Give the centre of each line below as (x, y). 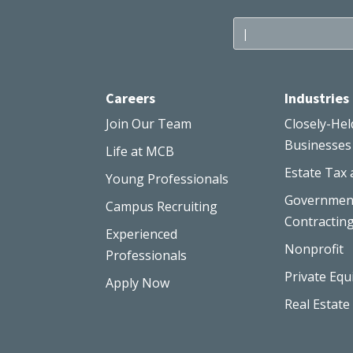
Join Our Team (149, 124)
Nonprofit (314, 249)
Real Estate (318, 305)
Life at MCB (140, 152)
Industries (317, 98)
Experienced (142, 234)
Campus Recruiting (162, 207)
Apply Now (138, 283)
